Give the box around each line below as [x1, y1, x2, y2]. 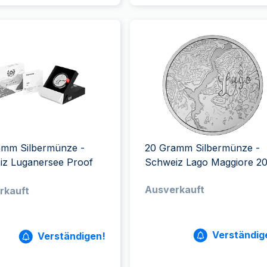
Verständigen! [37, 230, 105, 242]
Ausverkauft [144, 184, 204, 195]
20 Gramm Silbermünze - [144, 142, 260, 154]
